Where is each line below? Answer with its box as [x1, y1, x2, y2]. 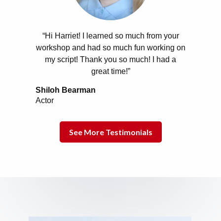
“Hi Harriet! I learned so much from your [42, 32, 179, 40]
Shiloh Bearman [36, 86, 96, 95]
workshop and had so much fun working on [36, 43, 185, 52]
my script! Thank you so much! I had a [45, 55, 176, 64]
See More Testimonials [69, 127, 152, 137]
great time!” [91, 67, 130, 76]
